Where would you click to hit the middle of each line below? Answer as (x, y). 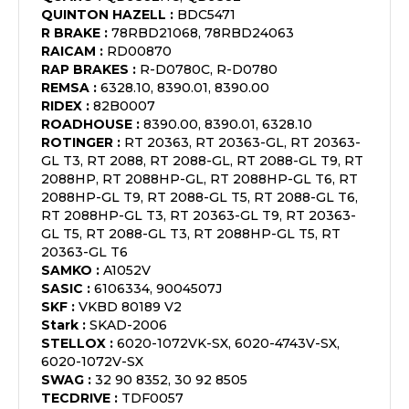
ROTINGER (77, 142)
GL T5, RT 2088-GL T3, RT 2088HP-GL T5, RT (191, 234)
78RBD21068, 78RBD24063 (203, 33)
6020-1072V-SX (92, 362)
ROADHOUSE (87, 124)
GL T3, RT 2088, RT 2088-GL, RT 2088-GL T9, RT (202, 161)
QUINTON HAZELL (104, 15)
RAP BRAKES (85, 69)
